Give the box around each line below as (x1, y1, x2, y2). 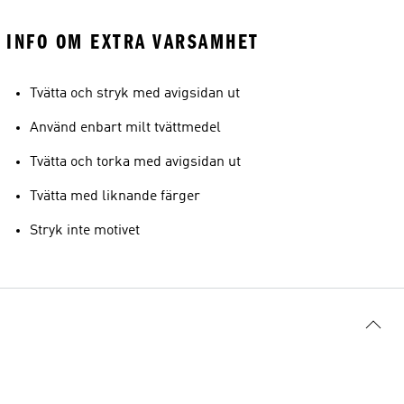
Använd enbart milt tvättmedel (30, 121, 221, 135)
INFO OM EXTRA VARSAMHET (6, 30, 260, 54)
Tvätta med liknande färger (30, 189, 200, 204)
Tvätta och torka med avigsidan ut (30, 155, 241, 170)
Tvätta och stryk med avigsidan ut (30, 87, 240, 101)
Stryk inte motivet (30, 224, 140, 238)
